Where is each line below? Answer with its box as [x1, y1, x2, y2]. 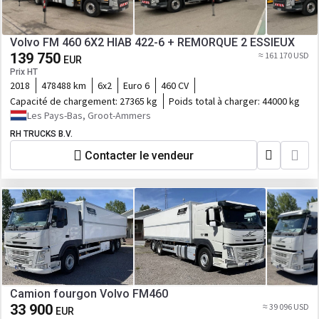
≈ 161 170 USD [258, 50, 309, 61]
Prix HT [10, 67, 38, 77]
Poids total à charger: [169, 95, 262, 108]
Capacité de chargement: [10, 95, 120, 108]
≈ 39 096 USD [263, 301, 309, 312]
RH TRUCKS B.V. [10, 129, 73, 139]
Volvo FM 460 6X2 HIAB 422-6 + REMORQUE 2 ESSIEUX [10, 36, 295, 49]
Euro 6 [123, 79, 150, 92]
